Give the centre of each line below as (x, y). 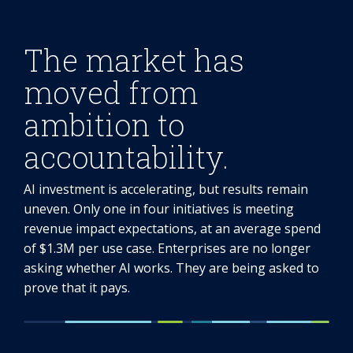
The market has (134, 60)
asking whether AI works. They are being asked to (171, 268)
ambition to (104, 125)
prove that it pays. (77, 288)
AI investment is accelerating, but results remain (166, 190)
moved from (111, 93)
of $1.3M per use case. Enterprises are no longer (167, 249)
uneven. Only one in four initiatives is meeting (159, 209)
